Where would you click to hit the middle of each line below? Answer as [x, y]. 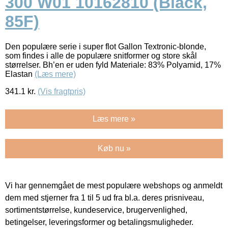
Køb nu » [114, 148]
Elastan [20, 74]
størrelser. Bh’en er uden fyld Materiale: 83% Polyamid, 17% [113, 65]
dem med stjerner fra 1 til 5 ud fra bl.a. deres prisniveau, [105, 197]
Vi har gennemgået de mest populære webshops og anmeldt [114, 185]
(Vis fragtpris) [62, 91]
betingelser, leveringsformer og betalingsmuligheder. [99, 222]
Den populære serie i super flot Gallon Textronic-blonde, [106, 46]
